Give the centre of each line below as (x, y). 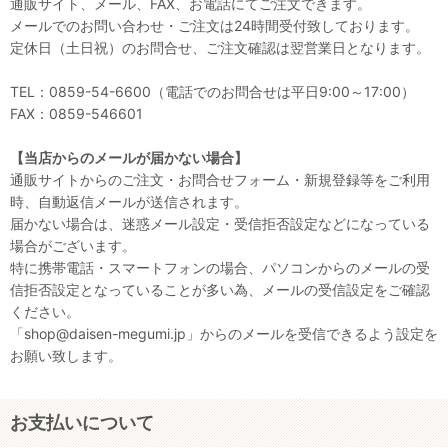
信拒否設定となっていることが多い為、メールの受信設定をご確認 (220, 289)
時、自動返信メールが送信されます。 (129, 201)
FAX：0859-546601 (76, 113)
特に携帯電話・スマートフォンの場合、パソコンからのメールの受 (220, 267)
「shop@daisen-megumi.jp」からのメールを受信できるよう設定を (224, 333)
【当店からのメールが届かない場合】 (129, 157)
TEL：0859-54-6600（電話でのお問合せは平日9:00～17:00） (212, 91)
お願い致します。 (66, 355)
